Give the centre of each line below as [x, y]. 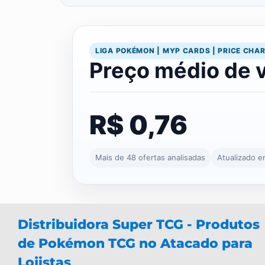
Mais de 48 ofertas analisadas [150, 158]
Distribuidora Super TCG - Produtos [139, 225]
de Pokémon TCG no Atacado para [135, 244]
